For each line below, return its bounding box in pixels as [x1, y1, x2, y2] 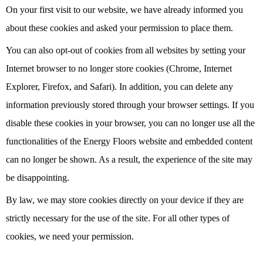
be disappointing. [6, 173, 69, 183]
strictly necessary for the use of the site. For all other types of [6, 213, 230, 224]
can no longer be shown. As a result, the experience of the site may [6, 154, 252, 165]
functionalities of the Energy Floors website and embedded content [6, 136, 252, 147]
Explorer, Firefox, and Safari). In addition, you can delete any [6, 82, 233, 92]
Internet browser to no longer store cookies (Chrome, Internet [6, 63, 232, 74]
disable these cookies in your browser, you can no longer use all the [6, 118, 255, 129]
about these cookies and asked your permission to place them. [6, 23, 233, 33]
